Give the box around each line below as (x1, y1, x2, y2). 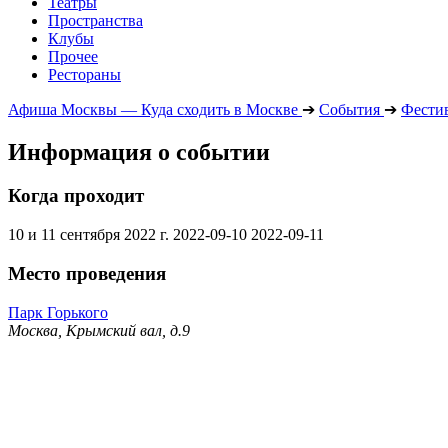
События (319, 100, 380, 118)
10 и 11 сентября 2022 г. (8, 226, 169, 244)
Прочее (48, 47, 98, 65)
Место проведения (8, 262, 166, 284)
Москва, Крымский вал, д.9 (8, 321, 190, 339)
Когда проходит (8, 185, 144, 207)
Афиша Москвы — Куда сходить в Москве (8, 100, 298, 118)
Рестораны (48, 65, 121, 83)
